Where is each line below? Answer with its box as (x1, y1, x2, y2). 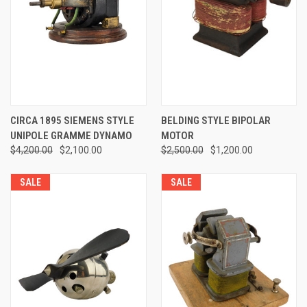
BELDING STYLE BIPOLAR (160, 114, 271, 127)
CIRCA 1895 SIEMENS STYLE (10, 114, 134, 127)
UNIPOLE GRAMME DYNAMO (10, 130, 132, 142)
